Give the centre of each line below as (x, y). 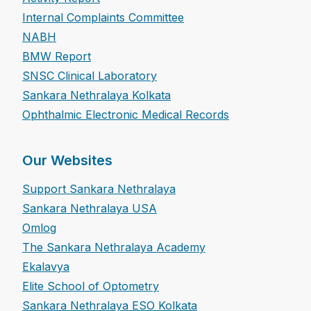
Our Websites (67, 161)
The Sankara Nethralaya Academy (114, 247)
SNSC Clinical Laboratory (90, 76)
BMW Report (57, 57)
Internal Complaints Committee (103, 18)
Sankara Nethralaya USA (90, 209)
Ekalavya (46, 267)
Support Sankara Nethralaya (99, 189)
